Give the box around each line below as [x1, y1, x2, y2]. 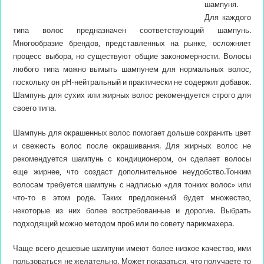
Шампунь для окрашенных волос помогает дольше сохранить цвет [13, 128, 251, 137]
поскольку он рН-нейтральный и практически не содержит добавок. [13, 78, 251, 87]
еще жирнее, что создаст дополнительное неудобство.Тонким [13, 167, 251, 176]
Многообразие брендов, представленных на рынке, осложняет [13, 39, 251, 48]
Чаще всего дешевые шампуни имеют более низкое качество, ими [13, 244, 251, 253]
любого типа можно [13, 65, 90, 74]
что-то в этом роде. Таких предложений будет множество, [13, 193, 251, 202]
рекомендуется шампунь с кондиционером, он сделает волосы [13, 154, 251, 163]
